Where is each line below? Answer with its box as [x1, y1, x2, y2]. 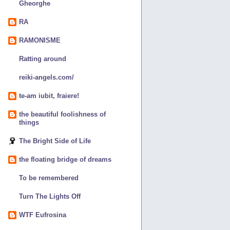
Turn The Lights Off [19, 192, 81, 200]
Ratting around [19, 54, 66, 63]
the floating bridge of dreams [19, 155, 111, 163]
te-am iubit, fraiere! [19, 91, 79, 100]
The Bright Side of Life [19, 137, 91, 145]
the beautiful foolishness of [19, 110, 106, 118]
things [19, 118, 39, 126]
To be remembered [19, 174, 79, 182]
